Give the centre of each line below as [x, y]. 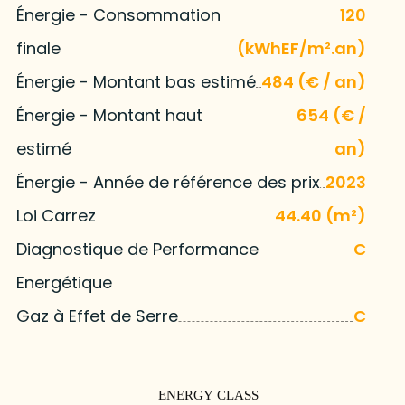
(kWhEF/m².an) [302, 48]
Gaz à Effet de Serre [97, 316]
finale [38, 48]
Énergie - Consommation [118, 14]
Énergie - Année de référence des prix [168, 182]
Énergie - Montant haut [109, 115]
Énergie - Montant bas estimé [136, 81]
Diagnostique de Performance [137, 249]
